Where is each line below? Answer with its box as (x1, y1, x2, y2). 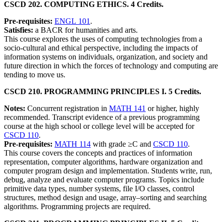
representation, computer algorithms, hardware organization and (4, 158, 203, 166)
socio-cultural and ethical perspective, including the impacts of (4, 44, 198, 52)
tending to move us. (4, 70, 65, 79)
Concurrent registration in (27, 104, 109, 112)
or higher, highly (146, 104, 199, 112)
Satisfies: (4, 26, 35, 34)
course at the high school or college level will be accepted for (4, 122, 194, 130)
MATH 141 (109, 104, 146, 112)
